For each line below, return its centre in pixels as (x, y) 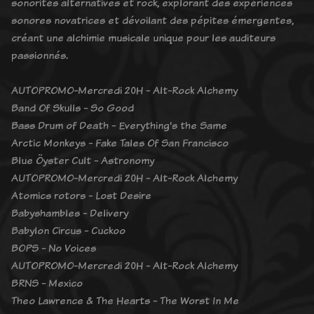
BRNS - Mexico (47, 282)
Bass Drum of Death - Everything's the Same (119, 125)
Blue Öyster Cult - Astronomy (83, 160)
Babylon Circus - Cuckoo (68, 230)
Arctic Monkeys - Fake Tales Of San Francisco (120, 142)
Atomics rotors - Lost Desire (81, 195)
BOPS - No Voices (54, 247)
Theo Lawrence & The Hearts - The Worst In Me (125, 300)
